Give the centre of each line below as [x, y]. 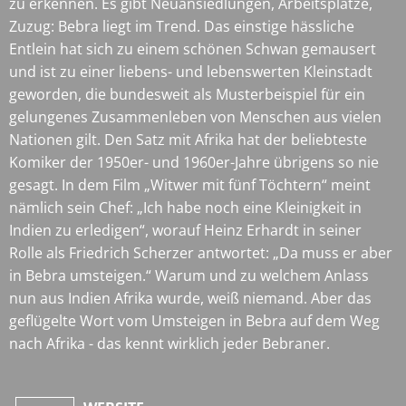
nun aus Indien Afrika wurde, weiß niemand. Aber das [190, 298]
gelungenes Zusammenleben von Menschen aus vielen [195, 116]
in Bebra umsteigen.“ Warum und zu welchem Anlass [189, 275]
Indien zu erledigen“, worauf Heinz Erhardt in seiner [185, 230]
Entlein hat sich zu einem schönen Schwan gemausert [193, 48]
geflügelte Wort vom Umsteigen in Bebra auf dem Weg [194, 320]
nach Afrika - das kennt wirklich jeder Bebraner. [169, 343]
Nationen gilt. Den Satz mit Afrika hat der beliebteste [188, 139]
